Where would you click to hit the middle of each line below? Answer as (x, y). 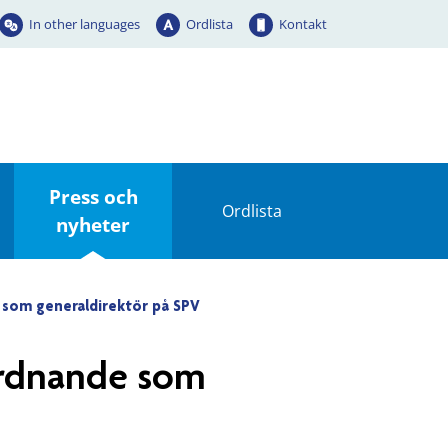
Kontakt (303, 23)
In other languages (84, 23)
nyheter (93, 224)
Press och (93, 196)
